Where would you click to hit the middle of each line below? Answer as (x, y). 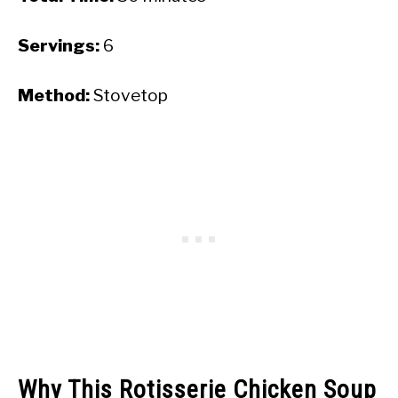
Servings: (59, 45)
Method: (54, 95)
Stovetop (129, 95)
